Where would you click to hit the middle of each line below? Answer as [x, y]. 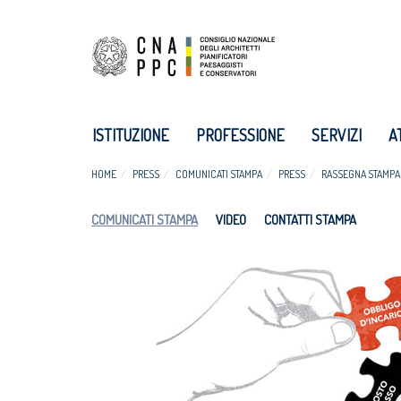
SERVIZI [337, 135]
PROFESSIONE [240, 135]
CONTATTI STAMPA [310, 220]
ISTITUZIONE [131, 135]
